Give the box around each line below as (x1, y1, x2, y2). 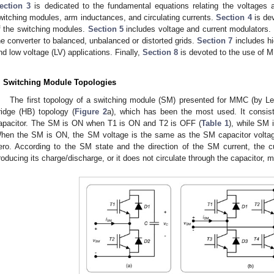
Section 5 (87, 24, 124, 34)
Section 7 (197, 36, 233, 46)
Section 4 (216, 13, 252, 23)
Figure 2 (75, 107, 107, 117)
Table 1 (201, 119, 229, 128)
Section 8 (143, 48, 178, 57)
